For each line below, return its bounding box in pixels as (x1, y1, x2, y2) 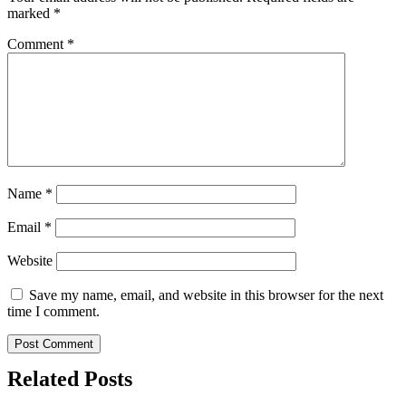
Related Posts (7, 366, 132, 391)
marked (7, 5, 53, 21)
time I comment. (7, 303, 100, 319)
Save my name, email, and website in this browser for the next (29, 286, 383, 303)
